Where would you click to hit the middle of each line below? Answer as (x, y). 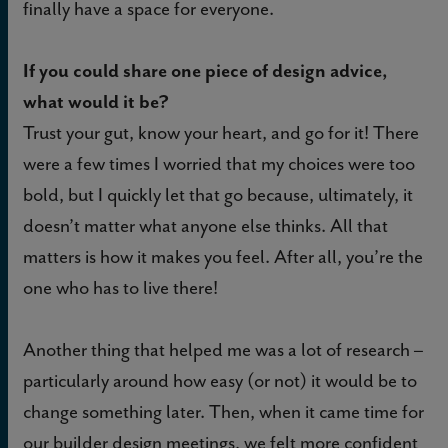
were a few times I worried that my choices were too (219, 164)
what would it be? (96, 102)
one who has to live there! (120, 288)
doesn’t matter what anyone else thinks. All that (205, 226)
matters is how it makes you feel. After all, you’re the (223, 257)
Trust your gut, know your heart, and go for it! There (221, 133)
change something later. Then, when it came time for (223, 412)
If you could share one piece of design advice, (205, 71)
